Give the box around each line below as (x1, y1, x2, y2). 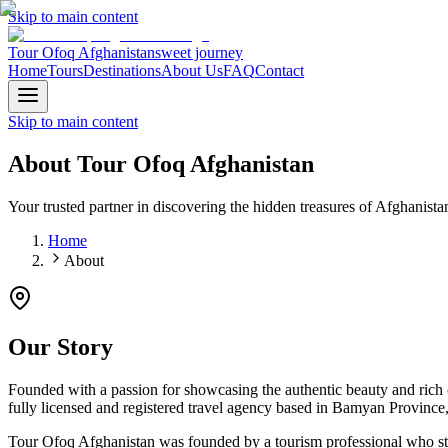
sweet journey (155, 44, 243, 61)
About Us (161, 62, 223, 79)
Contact (255, 62, 304, 79)
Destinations (83, 62, 161, 79)
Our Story (8, 333, 113, 360)
